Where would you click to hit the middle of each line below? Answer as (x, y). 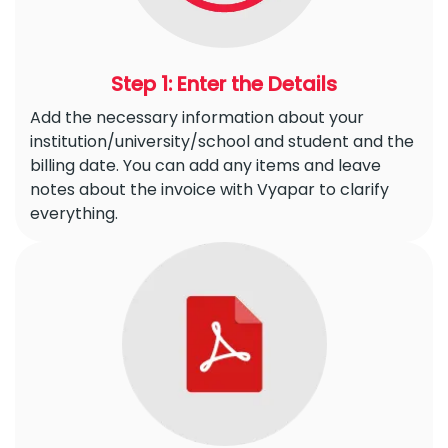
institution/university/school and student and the (222, 142)
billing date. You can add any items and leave (205, 166)
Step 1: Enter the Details (224, 84)
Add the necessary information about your (197, 118)
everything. (74, 214)
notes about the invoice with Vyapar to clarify (209, 190)
